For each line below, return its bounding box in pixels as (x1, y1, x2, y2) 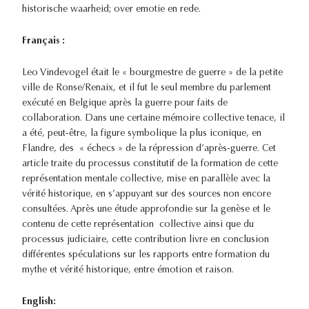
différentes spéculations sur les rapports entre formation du (22, 250, 270, 261)
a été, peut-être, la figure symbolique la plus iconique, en (22, 129, 261, 139)
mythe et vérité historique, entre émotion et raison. (22, 266, 234, 276)
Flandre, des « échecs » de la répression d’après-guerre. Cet (22, 144, 276, 154)
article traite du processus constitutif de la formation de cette (22, 159, 278, 170)
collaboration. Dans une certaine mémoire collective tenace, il (22, 114, 285, 124)
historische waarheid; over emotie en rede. (22, 5, 201, 15)
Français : (22, 37, 65, 47)
